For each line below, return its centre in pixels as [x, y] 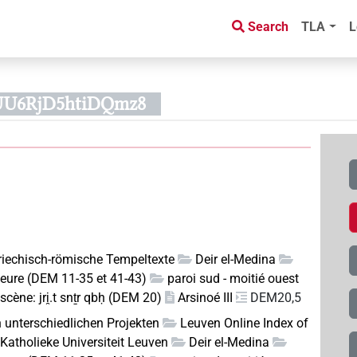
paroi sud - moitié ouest [233, 279]
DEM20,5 [276, 298]
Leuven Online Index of [245, 324]
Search [269, 27]
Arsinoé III [206, 298]
